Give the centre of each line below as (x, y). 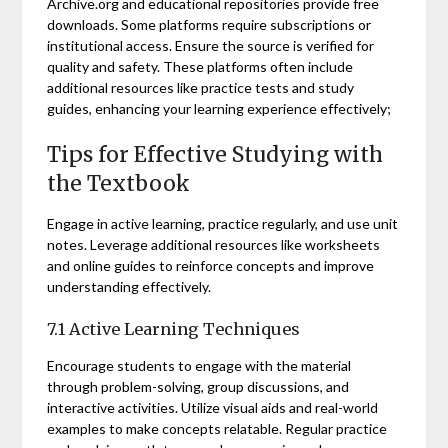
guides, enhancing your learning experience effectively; (219, 108)
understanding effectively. (129, 286)
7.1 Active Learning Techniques (174, 328)
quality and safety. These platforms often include (200, 66)
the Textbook (119, 183)
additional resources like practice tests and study (201, 87)
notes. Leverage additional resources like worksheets (214, 244)
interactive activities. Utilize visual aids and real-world (213, 407)
